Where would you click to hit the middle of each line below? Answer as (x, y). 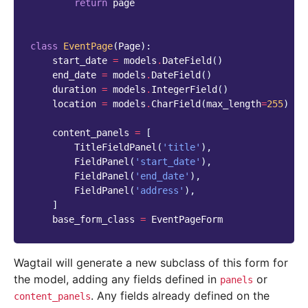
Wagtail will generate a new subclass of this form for (151, 263)
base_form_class (93, 220)
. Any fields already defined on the (180, 296)
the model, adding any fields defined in (117, 279)
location (74, 104)
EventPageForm (187, 220)
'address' (159, 191)
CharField (176, 104)
